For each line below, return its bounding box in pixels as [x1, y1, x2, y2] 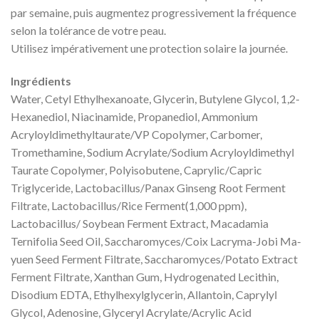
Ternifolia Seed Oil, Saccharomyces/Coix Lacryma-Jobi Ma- [11, 234, 301, 249]
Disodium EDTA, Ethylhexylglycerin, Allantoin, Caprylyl [11, 288, 277, 302]
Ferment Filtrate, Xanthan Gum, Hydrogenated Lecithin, [11, 270, 278, 284]
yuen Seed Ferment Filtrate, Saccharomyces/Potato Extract [11, 252, 298, 266]
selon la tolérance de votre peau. [11, 23, 166, 38]
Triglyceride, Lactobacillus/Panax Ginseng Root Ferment [11, 181, 286, 195]
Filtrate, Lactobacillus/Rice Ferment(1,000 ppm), [11, 199, 246, 213]
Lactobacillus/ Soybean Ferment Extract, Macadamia [11, 216, 268, 231]
